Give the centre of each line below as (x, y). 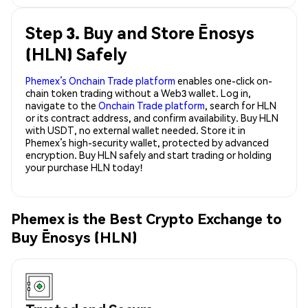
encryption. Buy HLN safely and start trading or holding (148, 154)
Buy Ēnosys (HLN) (74, 237)
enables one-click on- (224, 80)
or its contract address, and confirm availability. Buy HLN (152, 117)
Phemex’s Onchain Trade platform (100, 80)
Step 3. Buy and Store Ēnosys (140, 32)
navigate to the (62, 105)
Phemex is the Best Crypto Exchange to (146, 219)
